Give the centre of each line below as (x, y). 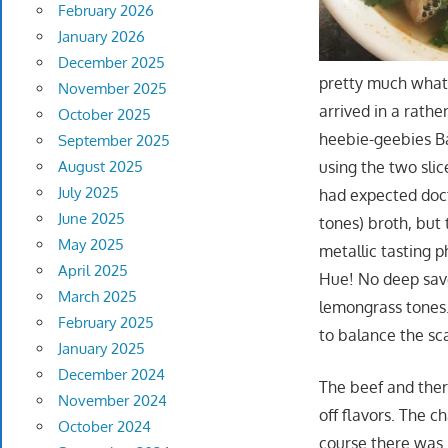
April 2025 (92, 271)
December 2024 (111, 375)
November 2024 (112, 401)
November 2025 (112, 89)
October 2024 (104, 427)
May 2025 (90, 245)
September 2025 (113, 141)
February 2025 (105, 323)
